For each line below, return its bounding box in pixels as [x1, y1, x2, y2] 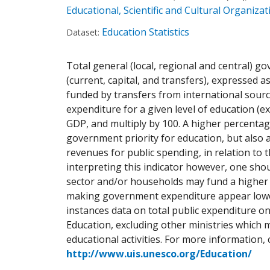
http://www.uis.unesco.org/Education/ [66, 247, 252, 260]
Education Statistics [102, 25, 189, 39]
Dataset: [66, 27, 99, 38]
